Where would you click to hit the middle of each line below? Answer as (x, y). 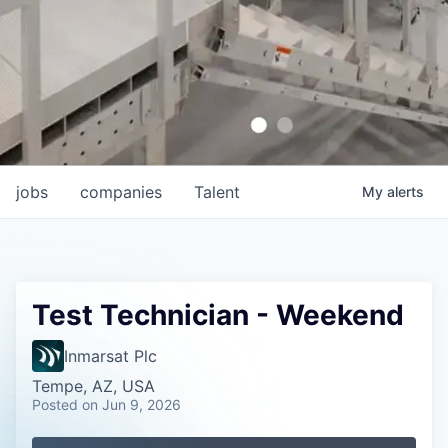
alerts (405, 191)
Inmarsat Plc (110, 356)
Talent (217, 192)
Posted (55, 404)
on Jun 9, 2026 (131, 404)
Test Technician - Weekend (218, 315)
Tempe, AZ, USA (93, 386)
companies (121, 192)
